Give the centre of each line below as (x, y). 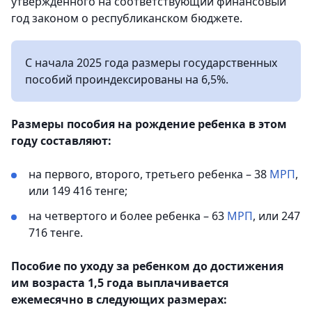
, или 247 (276, 216)
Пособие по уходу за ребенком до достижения (147, 266)
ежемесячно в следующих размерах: (119, 299)
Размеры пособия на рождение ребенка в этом (149, 124)
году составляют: (61, 141)
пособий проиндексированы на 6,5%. (127, 79)
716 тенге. (56, 233)
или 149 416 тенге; (78, 191)
